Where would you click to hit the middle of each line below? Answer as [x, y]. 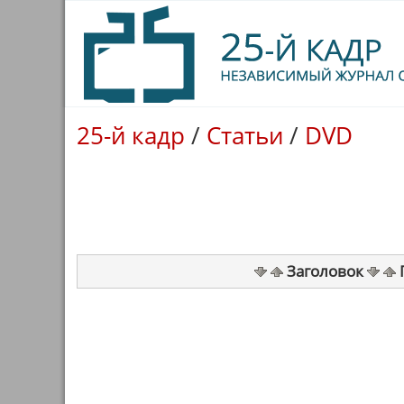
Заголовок [325, 271]
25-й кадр [131, 135]
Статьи [245, 135]
